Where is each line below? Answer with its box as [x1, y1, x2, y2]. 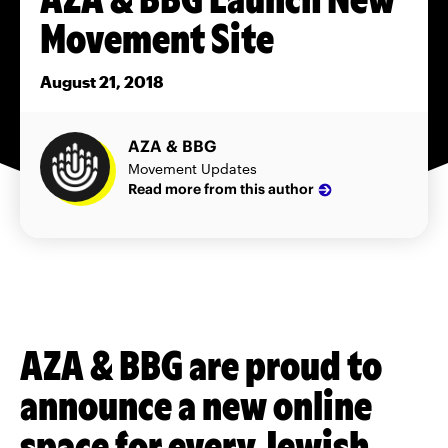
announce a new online [20, 379, 372, 429]
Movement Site [40, 12, 274, 62]
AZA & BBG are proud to [20, 339, 382, 389]
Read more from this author [128, 180, 314, 199]
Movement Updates [128, 159, 257, 177]
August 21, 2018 [40, 72, 164, 92]
